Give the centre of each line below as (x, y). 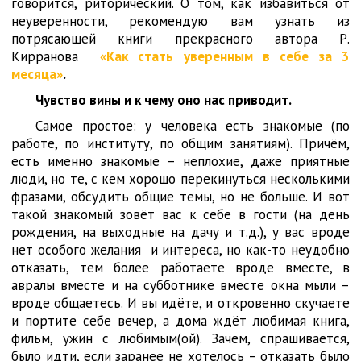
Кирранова (56, 56)
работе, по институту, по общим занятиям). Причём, (180, 143)
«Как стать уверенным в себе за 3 (224, 56)
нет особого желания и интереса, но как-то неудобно (180, 250)
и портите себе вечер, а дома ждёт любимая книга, (180, 321)
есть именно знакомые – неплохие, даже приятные (180, 161)
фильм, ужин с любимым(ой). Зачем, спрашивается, (180, 338)
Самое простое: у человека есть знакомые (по (193, 126)
